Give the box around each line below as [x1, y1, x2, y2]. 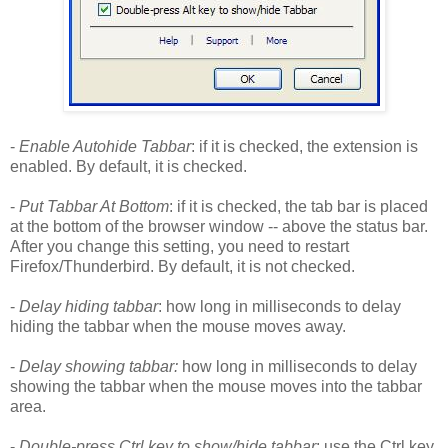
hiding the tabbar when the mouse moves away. [10, 317, 346, 335]
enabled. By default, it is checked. [10, 157, 247, 175]
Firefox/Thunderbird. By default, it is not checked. [10, 257, 355, 275]
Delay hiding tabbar [19, 297, 158, 315]
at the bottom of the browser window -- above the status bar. [10, 217, 428, 235]
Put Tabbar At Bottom [19, 197, 169, 215]
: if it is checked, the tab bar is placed [169, 197, 428, 215]
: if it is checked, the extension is [191, 137, 418, 155]
